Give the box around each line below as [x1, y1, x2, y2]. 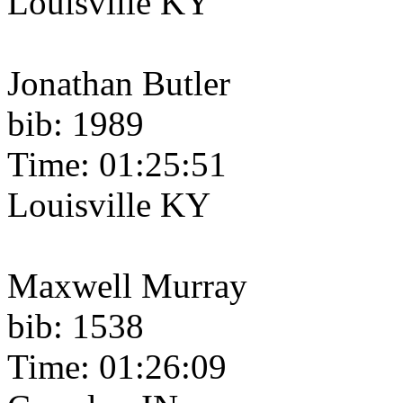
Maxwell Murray [7, 266, 247, 306]
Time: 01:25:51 [7, 145, 227, 184]
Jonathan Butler [7, 64, 230, 103]
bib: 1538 [7, 307, 144, 346]
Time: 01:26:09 [7, 347, 227, 387]
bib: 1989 [7, 104, 144, 144]
